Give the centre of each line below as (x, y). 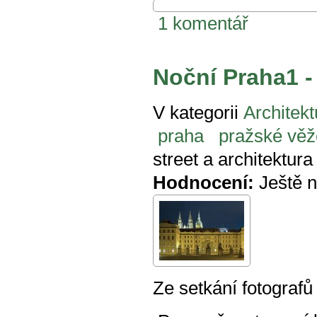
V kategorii (196, 113)
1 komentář (203, 23)
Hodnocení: (203, 183)
